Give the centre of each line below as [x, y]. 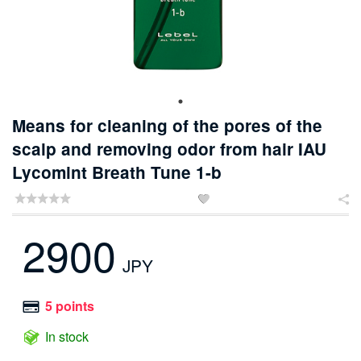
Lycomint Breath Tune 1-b [117, 172]
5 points [69, 306]
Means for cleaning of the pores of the [167, 126]
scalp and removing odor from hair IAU [169, 149]
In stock [66, 337]
